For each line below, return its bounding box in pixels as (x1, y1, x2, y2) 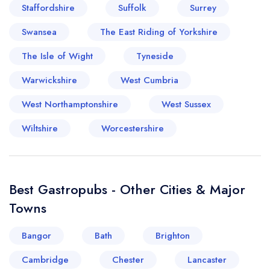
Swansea (22, 25, 57, 39)
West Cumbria (121, 74, 178, 87)
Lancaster (187, 253, 227, 266)
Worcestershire (101, 122, 164, 135)
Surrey (190, 1, 216, 14)
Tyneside (136, 49, 174, 63)
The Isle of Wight (22, 49, 93, 63)
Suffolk (118, 1, 146, 14)
